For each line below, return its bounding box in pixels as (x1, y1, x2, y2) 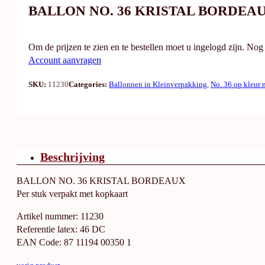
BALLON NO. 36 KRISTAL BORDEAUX (17, 175, 186, 186)
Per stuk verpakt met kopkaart (17, 188, 128, 199)
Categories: (69, 79, 109, 89)
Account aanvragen (28, 55, 101, 66)
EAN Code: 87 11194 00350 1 (17, 237, 131, 248)
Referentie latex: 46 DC (17, 224, 105, 235)
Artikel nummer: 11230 (17, 211, 104, 222)
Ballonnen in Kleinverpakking (109, 79, 207, 89)
